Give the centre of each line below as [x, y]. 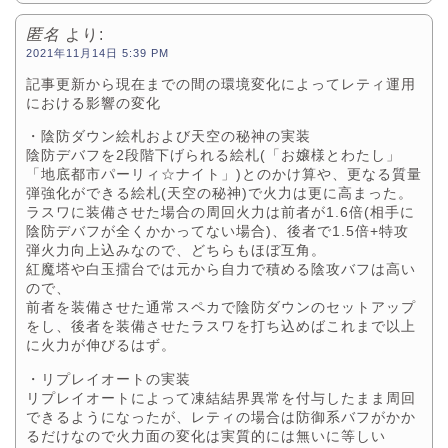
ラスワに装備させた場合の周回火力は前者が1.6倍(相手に [220, 212]
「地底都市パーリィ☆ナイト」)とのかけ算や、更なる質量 [224, 174]
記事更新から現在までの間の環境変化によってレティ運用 [221, 84]
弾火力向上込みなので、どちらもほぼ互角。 [176, 250]
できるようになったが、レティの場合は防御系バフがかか [221, 416]
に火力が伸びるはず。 [101, 345]
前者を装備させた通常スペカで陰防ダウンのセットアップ [221, 307]
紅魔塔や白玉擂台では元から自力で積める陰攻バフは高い [221, 269]
